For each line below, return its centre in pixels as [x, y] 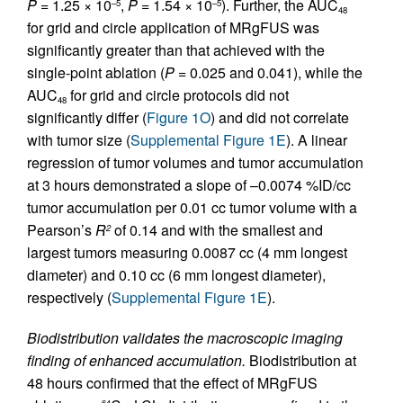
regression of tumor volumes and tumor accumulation [195, 162]
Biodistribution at [301, 360]
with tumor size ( [79, 140]
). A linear [317, 140]
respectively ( [69, 297]
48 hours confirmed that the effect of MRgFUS [172, 383]
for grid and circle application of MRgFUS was [173, 27]
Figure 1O [179, 117]
